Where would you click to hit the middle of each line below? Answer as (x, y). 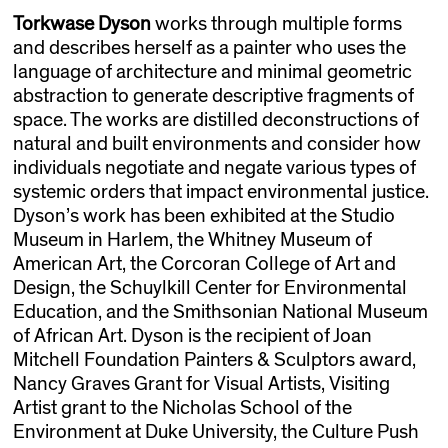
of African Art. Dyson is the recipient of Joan (192, 336)
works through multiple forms (276, 24)
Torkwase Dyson (81, 24)
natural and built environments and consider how (216, 144)
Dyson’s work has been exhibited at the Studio (203, 216)
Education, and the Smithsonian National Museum (220, 312)
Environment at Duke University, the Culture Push (215, 432)
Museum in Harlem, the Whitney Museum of (192, 240)
